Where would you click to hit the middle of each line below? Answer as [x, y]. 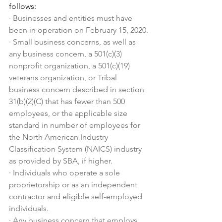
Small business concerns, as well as [75, 42]
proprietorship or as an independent [74, 185]
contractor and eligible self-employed [77, 196]
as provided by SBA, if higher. [61, 161]
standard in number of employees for [76, 125]
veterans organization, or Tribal [64, 78]
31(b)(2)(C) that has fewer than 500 [68, 101]
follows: [23, 6]
